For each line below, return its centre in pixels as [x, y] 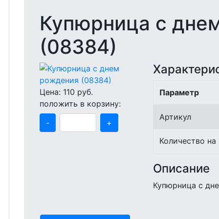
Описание [181, 168]
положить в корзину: [80, 104]
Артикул [175, 117]
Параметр [179, 92]
